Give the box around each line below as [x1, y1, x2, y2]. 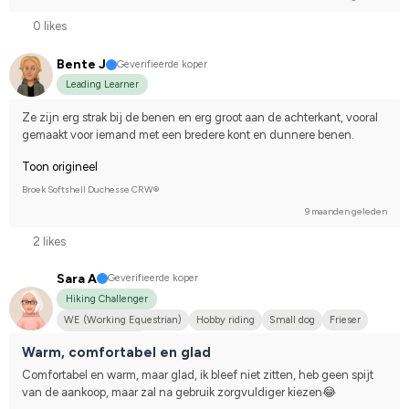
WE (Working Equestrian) [64, 313, 182, 326]
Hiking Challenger [66, 292, 148, 305]
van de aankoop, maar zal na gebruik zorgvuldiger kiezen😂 [22, 384, 336, 399]
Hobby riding [196, 313, 255, 326]
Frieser [330, 313, 361, 326]
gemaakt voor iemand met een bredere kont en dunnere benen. [22, 128, 354, 142]
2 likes [33, 235, 66, 249]
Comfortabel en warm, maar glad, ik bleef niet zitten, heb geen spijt [22, 367, 373, 382]
